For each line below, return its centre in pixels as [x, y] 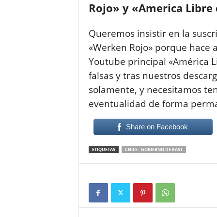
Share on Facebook [157, 127]
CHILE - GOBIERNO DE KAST [154, 149]
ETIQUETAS [103, 149]
